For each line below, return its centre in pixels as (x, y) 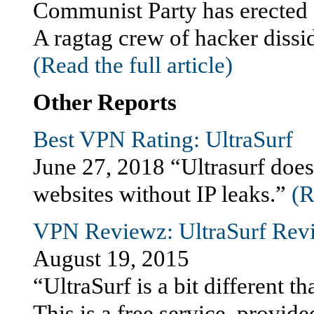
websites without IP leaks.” (162, 194)
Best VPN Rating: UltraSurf (163, 139)
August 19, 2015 (111, 259)
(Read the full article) (133, 65)
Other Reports (105, 102)
